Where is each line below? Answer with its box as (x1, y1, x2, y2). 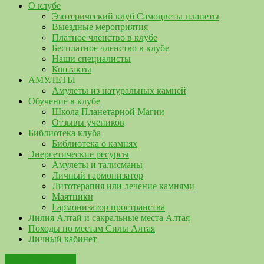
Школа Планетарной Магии (52, 106, 164, 117)
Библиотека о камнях (52, 138, 137, 148)
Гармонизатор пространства (52, 202, 165, 212)
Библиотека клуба (28, 127, 101, 138)
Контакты (52, 64, 91, 74)
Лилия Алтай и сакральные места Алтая (28, 212, 190, 223)
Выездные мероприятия (52, 21, 148, 32)
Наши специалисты (52, 53, 131, 64)
